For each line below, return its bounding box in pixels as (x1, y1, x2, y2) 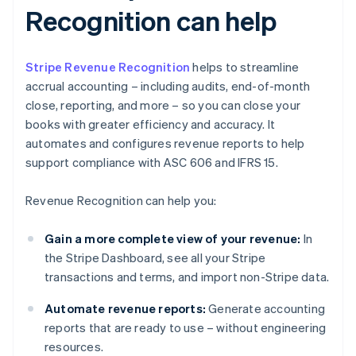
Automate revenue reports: (44, 300, 206, 317)
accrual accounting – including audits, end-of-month (25, 78, 311, 95)
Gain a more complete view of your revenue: (44, 230, 301, 247)
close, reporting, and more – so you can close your (25, 97, 301, 114)
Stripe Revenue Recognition (25, 59, 191, 75)
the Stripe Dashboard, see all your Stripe (44, 250, 266, 266)
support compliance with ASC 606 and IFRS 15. (25, 154, 278, 171)
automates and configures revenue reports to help (25, 135, 305, 152)
